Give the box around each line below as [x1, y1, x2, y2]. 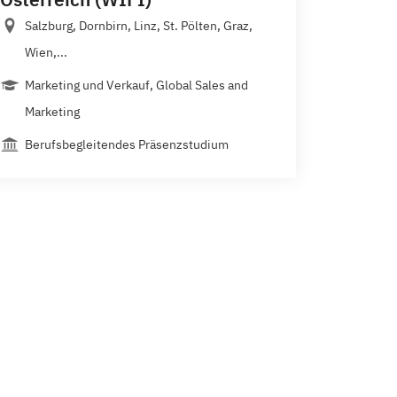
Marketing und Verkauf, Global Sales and [25, 76, 248, 93]
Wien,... [25, 43, 67, 60]
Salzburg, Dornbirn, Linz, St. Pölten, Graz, [25, 17, 253, 34]
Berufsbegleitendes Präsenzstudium [25, 136, 229, 152]
